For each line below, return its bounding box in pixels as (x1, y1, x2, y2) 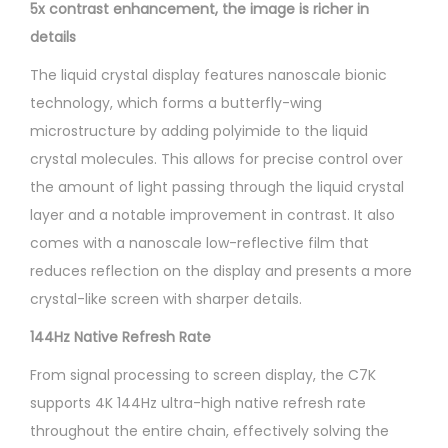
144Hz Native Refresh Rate (30, 326, 211, 347)
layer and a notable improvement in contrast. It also (30, 204, 395, 225)
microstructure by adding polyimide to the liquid (30, 120, 368, 141)
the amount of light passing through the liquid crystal (30, 176, 404, 197)
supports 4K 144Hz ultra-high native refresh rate (30, 392, 366, 413)
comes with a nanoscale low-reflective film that (30, 232, 369, 253)
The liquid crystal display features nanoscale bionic (30, 64, 387, 85)
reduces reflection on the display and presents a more (30, 260, 412, 281)
